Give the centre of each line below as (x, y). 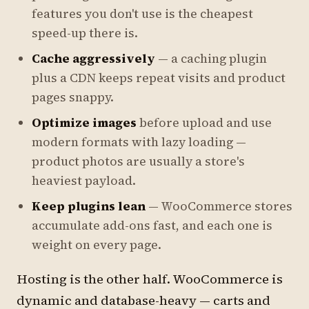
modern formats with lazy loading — (139, 142)
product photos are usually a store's (138, 161)
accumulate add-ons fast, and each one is (152, 226)
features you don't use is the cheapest (142, 14)
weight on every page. (97, 245)
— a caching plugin (211, 59)
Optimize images (84, 123)
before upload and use (204, 123)
